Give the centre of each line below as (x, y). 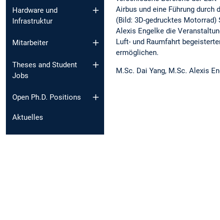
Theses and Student (45, 65)
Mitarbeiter (30, 43)
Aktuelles (28, 118)
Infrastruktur (32, 21)
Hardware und (35, 10)
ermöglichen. (137, 52)
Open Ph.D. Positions (47, 97)
